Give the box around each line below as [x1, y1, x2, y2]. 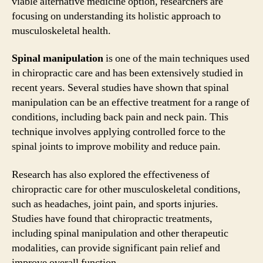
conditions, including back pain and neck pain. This [12, 110, 228, 124]
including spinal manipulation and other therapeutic [12, 226, 228, 240]
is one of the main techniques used [103, 52, 249, 65]
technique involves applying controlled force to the [12, 125, 225, 139]
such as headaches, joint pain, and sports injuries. [12, 197, 218, 211]
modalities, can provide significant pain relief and [12, 241, 220, 255]
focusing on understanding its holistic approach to [12, 9, 221, 23]
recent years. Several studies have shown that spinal [12, 81, 229, 95]
